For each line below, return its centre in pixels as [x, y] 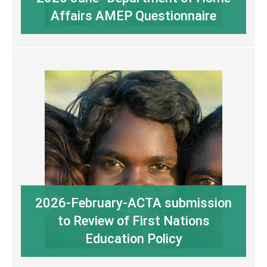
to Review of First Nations [133, 221]
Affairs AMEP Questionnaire [133, 16]
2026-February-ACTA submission [133, 203]
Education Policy [133, 239]
